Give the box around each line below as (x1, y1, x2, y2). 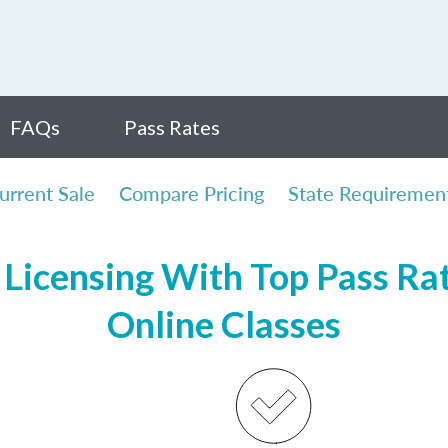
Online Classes (107, 302, 341, 346)
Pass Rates (124, 115, 220, 139)
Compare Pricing (119, 179, 264, 207)
